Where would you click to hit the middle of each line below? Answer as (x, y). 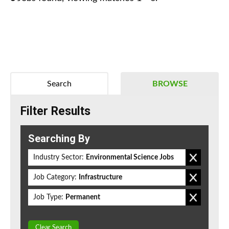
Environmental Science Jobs (130, 158)
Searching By (59, 139)
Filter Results (55, 111)
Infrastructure (100, 178)
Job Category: (55, 178)
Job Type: (48, 198)
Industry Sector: (59, 158)
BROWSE (170, 84)
